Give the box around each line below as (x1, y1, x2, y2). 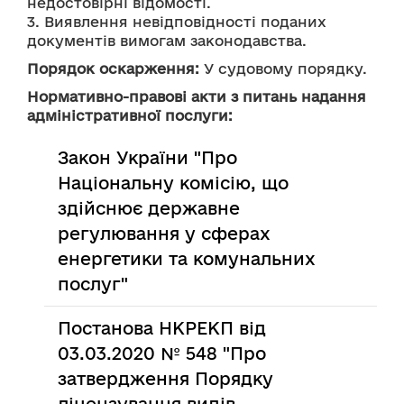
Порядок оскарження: (27, 60, 199, 77)
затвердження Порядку (58, 369, 274, 389)
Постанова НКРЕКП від (58, 318, 267, 338)
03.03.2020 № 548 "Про (58, 344, 267, 363)
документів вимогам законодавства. (27, 32, 307, 49)
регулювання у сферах (58, 224, 271, 243)
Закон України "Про (58, 148, 238, 168)
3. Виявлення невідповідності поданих (27, 14, 326, 30)
